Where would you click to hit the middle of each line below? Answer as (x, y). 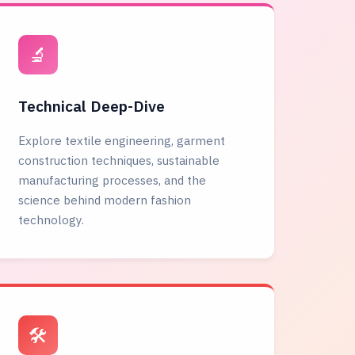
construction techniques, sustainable (119, 160)
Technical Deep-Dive (92, 106)
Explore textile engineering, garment (122, 140)
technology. (52, 219)
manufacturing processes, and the (113, 180)
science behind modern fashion (105, 200)
